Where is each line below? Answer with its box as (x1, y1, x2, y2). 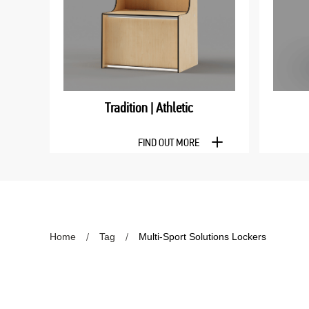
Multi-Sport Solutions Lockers (139, 230, 266, 242)
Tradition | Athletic (105, 99, 194, 116)
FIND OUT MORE (137, 135, 199, 149)
